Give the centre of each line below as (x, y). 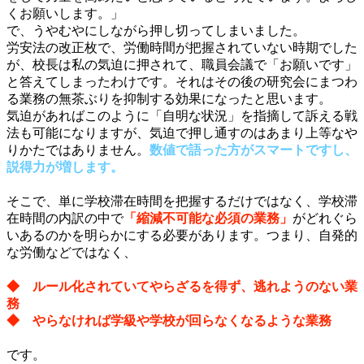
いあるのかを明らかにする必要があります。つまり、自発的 (182, 235)
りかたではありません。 (78, 149)
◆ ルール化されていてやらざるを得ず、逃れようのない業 (182, 286)
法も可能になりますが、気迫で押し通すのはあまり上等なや (182, 132)
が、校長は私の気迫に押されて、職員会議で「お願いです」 (182, 64)
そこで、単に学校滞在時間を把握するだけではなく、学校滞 (182, 201)
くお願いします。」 (65, 13)
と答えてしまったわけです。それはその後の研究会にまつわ (182, 81)
